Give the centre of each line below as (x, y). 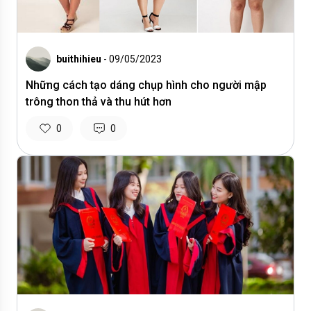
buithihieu (79, 59)
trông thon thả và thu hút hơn (99, 102)
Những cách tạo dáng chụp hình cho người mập (146, 85)
